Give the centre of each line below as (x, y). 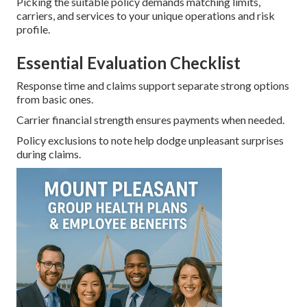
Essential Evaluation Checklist (128, 62)
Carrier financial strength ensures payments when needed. (150, 119)
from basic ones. (55, 99)
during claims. (49, 153)
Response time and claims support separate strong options (153, 85)
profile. (33, 29)
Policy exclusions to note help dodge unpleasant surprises (150, 140)
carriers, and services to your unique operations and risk (146, 15)
